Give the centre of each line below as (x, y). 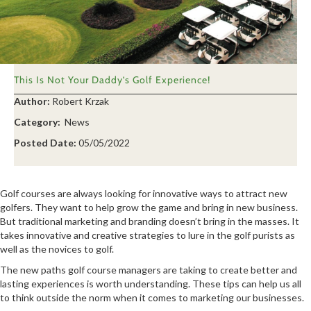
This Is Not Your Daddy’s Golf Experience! (112, 79)
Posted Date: (45, 142)
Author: (32, 101)
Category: (38, 121)
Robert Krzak (81, 101)
